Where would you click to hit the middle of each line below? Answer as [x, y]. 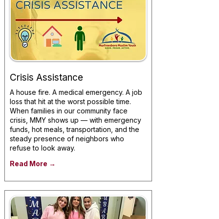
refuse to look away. [43, 148]
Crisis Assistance [46, 77]
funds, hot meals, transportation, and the [75, 129]
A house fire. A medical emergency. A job [76, 92]
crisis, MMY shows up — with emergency [76, 120]
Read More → [33, 164]
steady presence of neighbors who [67, 139]
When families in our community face [69, 111]
